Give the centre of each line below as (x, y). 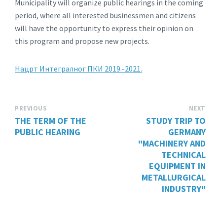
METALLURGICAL (174, 177)
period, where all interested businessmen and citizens (105, 15)
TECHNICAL (184, 155)
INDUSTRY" (184, 189)
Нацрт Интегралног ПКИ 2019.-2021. (78, 69)
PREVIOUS (31, 108)
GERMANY (187, 132)
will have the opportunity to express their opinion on (104, 28)
